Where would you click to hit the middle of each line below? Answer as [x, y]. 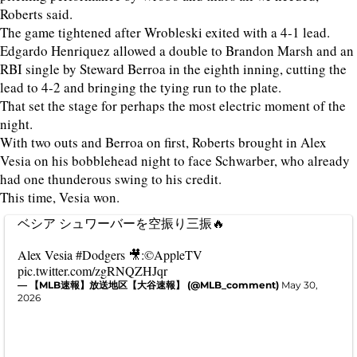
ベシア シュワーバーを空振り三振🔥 [121, 223]
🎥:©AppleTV [164, 255]
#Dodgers [100, 255]
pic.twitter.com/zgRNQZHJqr [92, 271]
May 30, [300, 285]
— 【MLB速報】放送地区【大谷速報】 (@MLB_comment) [149, 285]
